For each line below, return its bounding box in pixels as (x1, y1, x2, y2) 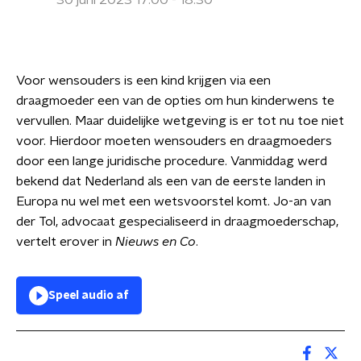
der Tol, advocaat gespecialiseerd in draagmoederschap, (16, 215, 338, 228)
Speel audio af (48, 290, 129, 301)
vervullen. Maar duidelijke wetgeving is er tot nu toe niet (16, 114, 344, 127)
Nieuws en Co (115, 235, 196, 248)
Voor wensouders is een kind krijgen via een (16, 74, 271, 87)
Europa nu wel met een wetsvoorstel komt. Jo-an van (16, 195, 331, 208)
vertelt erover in (16, 235, 115, 248)
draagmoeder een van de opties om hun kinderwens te (16, 94, 334, 107)
